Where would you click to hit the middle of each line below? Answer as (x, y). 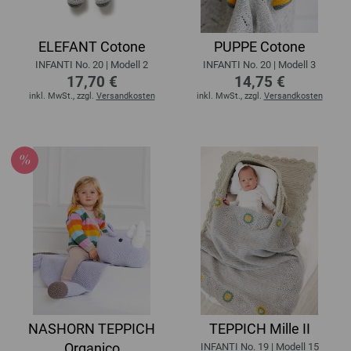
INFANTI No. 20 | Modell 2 (92, 65)
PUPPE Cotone (259, 47)
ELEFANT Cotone (92, 47)
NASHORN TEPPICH (92, 328)
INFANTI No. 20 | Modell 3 (259, 65)
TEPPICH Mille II (259, 328)
